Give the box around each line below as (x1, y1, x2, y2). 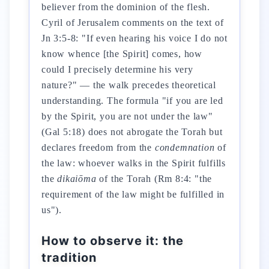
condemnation (154, 142, 215, 153)
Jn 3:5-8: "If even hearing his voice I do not (41, 33, 228, 43)
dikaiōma (57, 174, 97, 184)
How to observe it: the (41, 234, 184, 248)
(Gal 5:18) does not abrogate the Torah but (41, 127, 223, 137)
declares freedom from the (41, 142, 155, 153)
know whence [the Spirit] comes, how (41, 49, 203, 59)
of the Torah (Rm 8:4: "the (96, 174, 213, 184)
